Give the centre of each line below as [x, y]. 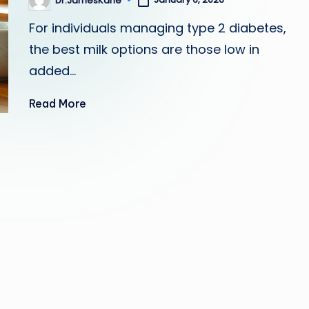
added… [53, 71]
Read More [58, 103]
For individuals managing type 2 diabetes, [158, 28]
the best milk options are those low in [144, 49]
